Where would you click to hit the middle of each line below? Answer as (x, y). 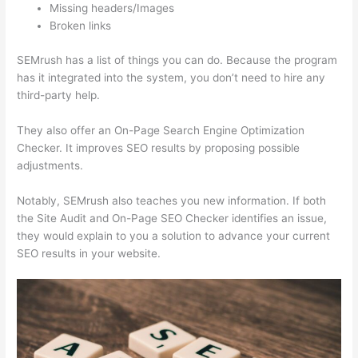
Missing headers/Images (112, 8)
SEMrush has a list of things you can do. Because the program (177, 60)
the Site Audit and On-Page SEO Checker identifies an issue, (172, 218)
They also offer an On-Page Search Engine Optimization (161, 130)
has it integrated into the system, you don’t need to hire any (171, 77)
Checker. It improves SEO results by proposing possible (159, 147)
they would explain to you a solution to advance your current (174, 235)
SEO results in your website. (89, 253)
